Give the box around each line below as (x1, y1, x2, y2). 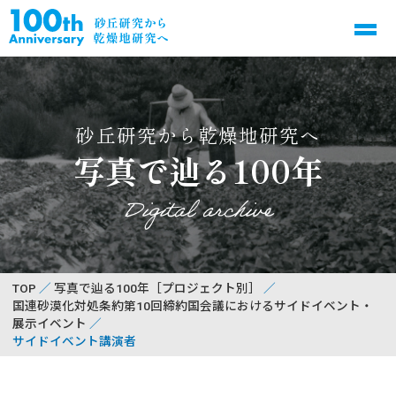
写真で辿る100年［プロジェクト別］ (53, 281, 261, 295)
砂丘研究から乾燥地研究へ (75, 120, 321, 148)
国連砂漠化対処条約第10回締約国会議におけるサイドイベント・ (11, 299, 373, 313)
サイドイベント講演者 (11, 334, 136, 348)
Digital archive (123, 189, 273, 240)
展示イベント (11, 316, 87, 331)
